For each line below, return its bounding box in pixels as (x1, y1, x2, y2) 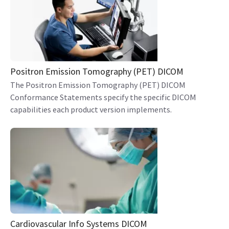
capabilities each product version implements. (10, 104, 172, 114)
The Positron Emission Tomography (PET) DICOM (10, 80, 186, 90)
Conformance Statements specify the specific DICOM (10, 92, 196, 102)
